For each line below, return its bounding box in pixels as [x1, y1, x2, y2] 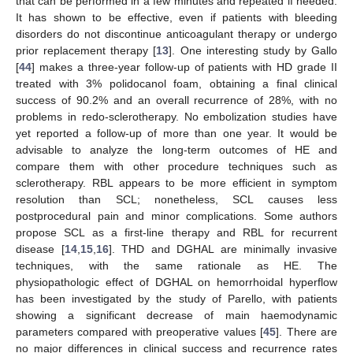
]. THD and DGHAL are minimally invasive [108, 243, 338, 256]
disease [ [16, 243, 65, 256]
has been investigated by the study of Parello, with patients [16, 292, 337, 306]
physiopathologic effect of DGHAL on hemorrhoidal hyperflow [16, 276, 337, 289]
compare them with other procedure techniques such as [16, 160, 337, 173]
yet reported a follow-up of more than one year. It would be [16, 127, 337, 140]
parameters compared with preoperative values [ [16, 325, 264, 339]
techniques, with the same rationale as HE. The [16, 259, 337, 273]
